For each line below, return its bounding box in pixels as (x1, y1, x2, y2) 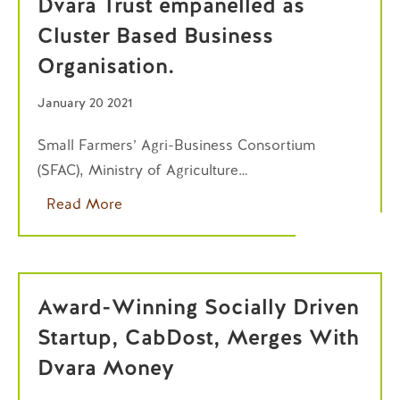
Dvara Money (37, 354, 174, 381)
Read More (46, 195, 122, 213)
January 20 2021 (37, 95, 132, 111)
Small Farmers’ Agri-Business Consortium (37, 136, 315, 154)
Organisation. (37, 52, 174, 79)
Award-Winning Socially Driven (37, 293, 359, 321)
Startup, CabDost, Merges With (37, 323, 359, 351)
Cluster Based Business (37, 21, 273, 49)
